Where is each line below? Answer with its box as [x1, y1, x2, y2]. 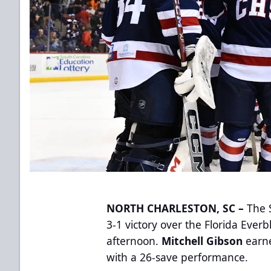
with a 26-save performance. [106, 249, 249, 264]
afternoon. [106, 233, 162, 248]
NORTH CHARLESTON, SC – [106, 200, 244, 215]
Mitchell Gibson [162, 233, 246, 248]
